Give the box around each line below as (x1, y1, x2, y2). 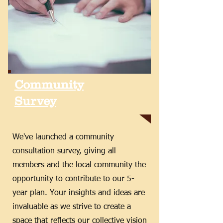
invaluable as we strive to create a (12, 203, 131, 211)
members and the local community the (12, 161, 146, 169)
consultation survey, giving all (12, 147, 116, 155)
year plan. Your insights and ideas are (12, 189, 145, 197)
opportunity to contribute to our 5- (12, 175, 134, 183)
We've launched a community (12, 133, 114, 141)
